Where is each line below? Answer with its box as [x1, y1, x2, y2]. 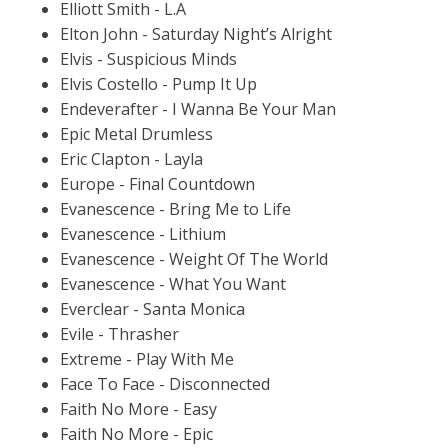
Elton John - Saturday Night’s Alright [60, 22, 332, 45]
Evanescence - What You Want [60, 272, 286, 295]
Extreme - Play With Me [60, 347, 234, 370]
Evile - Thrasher [60, 322, 179, 345]
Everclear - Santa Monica [60, 297, 245, 320]
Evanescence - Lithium [60, 222, 226, 245]
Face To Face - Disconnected [60, 372, 270, 395]
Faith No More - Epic [60, 422, 213, 445]
